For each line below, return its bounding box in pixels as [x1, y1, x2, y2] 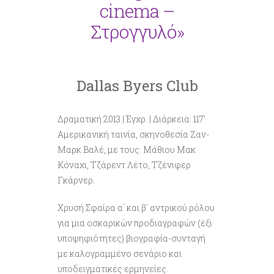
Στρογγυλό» [90, 19, 184, 43]
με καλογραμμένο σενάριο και [57, 247, 182, 259]
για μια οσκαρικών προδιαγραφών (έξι [57, 217, 212, 229]
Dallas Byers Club [76, 75, 198, 95]
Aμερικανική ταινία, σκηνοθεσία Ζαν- [57, 128, 209, 140]
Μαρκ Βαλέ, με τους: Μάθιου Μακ [57, 143, 196, 155]
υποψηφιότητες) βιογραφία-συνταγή [57, 232, 206, 244]
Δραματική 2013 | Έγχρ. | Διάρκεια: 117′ [57, 113, 206, 125]
